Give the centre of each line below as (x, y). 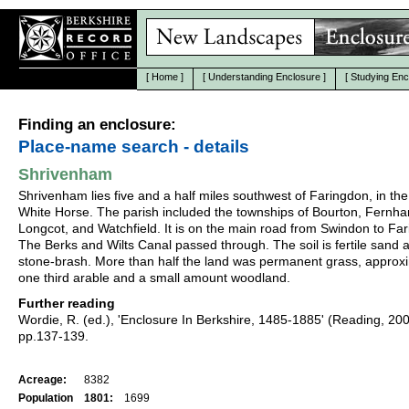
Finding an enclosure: (97, 125)
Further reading (67, 303)
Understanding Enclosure (264, 77)
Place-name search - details (134, 147)
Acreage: (42, 380)
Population (46, 398)
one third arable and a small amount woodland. (154, 278)
